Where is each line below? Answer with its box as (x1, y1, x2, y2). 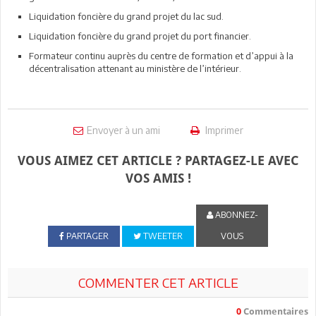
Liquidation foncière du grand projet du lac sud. (29, 11, 224, 22)
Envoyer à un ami (86, 124, 160, 136)
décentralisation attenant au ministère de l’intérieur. (29, 63, 241, 74)
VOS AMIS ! (125, 171, 191, 186)
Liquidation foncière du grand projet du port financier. (29, 30, 251, 42)
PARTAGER (63, 231, 109, 241)
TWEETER (140, 231, 183, 241)
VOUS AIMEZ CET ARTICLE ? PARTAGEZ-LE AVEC (18, 153, 298, 168)
